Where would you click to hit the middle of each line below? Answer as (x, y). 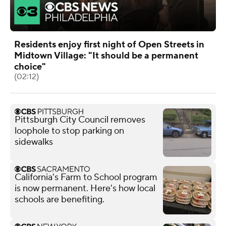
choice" (30, 67)
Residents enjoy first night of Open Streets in (109, 44)
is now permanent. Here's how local (85, 188)
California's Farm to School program (86, 177)
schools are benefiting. (60, 199)
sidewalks (34, 142)
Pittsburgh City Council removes (80, 120)
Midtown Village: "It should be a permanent (106, 55)
